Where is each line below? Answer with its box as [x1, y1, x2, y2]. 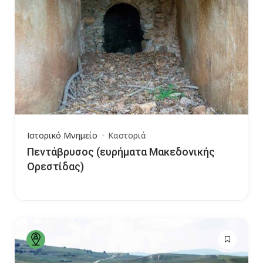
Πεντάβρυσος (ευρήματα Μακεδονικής [27, 146, 215, 158]
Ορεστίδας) [27, 160, 84, 173]
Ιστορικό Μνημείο [27, 130, 97, 141]
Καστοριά [108, 130, 146, 141]
